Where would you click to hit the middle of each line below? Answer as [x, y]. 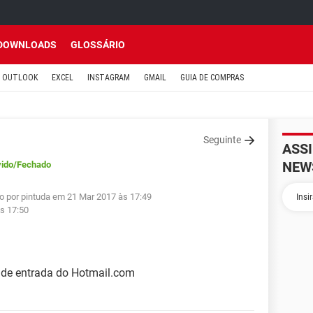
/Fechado [32, 165]
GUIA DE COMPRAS [212, 78]
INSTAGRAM [109, 78]
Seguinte [222, 140]
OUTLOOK [20, 78]
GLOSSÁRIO [98, 45]
